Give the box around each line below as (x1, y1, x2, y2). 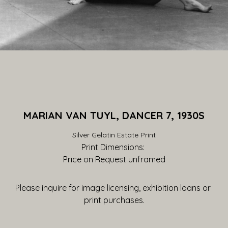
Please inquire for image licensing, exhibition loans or (15, 183, 211, 193)
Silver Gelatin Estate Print (72, 130, 156, 139)
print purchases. (83, 195, 145, 205)
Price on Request (63, 154, 126, 164)
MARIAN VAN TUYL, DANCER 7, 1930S (23, 109, 205, 122)
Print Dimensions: (81, 142, 147, 152)
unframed (126, 154, 165, 164)
